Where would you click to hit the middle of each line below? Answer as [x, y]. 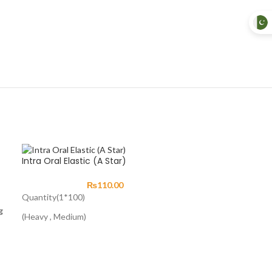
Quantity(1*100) [53, 197]
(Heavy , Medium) [54, 216]
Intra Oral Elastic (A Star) [74, 161]
